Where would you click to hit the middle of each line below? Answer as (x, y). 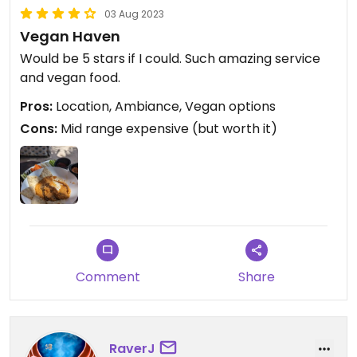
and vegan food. (70, 78)
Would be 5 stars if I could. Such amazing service (170, 59)
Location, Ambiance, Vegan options (164, 106)
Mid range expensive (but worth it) (167, 129)
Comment (108, 277)
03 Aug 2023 (134, 14)
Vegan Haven (70, 36)
